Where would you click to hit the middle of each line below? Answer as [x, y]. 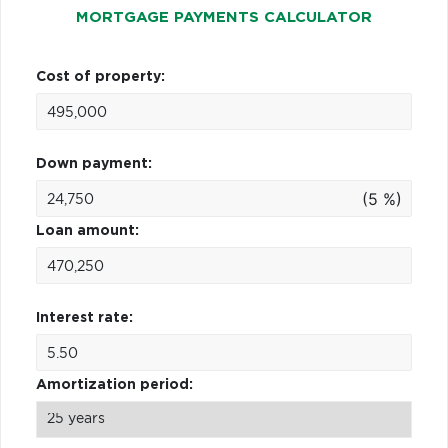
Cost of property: [100, 76]
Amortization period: [114, 384]
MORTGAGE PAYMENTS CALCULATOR [224, 17]
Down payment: [94, 163]
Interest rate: [84, 317]
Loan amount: [87, 230]
